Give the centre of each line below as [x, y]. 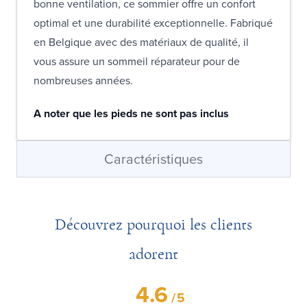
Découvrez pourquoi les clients [153, 224]
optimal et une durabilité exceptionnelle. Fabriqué [153, 22]
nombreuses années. [83, 80]
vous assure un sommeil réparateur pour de [137, 61]
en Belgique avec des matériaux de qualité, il [141, 41]
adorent [153, 254]
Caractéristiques [153, 158]
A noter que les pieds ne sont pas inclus [131, 113]
